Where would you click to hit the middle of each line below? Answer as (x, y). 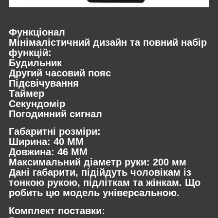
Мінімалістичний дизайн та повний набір (108, 42)
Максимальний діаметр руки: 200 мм (98, 162)
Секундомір (37, 103)
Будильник (35, 63)
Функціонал (37, 32)
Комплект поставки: (57, 210)
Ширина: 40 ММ (46, 142)
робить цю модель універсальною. (94, 193)
